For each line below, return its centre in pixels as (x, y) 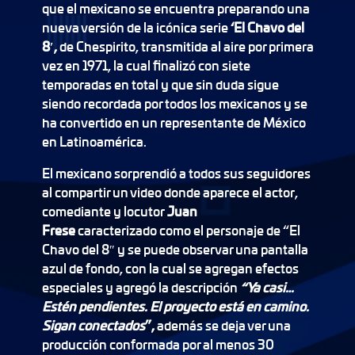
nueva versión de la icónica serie (136, 27)
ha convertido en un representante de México (174, 122)
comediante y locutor (104, 211)
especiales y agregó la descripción (141, 287)
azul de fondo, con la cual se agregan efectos (170, 268)
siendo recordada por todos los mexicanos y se (174, 103)
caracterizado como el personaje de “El (189, 230)
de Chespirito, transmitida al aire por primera (185, 46)
